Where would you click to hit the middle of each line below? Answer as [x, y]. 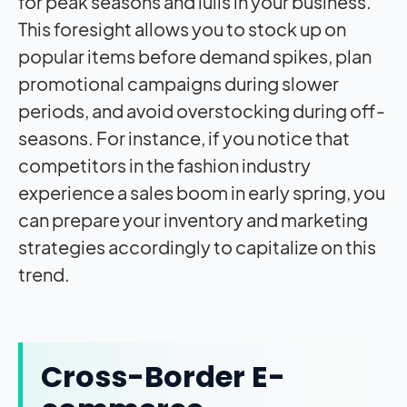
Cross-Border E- [163, 377]
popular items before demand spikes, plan [195, 56]
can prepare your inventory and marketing [193, 220]
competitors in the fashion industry [164, 165]
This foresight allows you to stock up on [182, 29]
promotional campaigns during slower [179, 84]
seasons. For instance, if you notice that [184, 138]
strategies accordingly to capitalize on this [197, 247]
